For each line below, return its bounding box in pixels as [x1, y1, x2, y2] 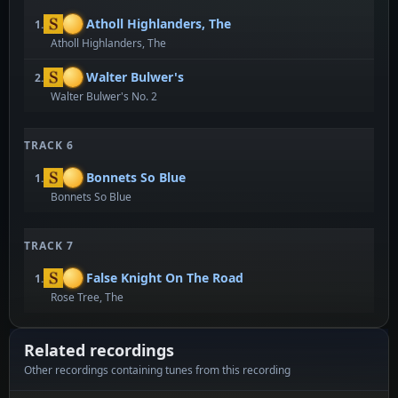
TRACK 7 [24, 238, 74, 253]
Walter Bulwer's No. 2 [51, 89, 157, 104]
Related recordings [24, 339, 174, 361]
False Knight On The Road [86, 269, 243, 286]
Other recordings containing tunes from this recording [24, 362, 291, 378]
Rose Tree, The [51, 290, 123, 305]
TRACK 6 [24, 138, 74, 153]
